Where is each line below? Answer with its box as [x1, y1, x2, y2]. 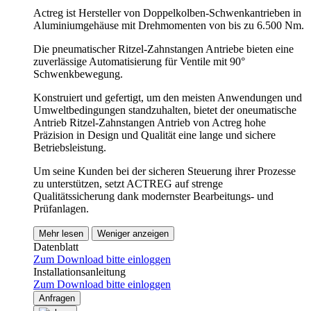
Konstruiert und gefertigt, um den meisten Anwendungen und [33, 91, 302, 103]
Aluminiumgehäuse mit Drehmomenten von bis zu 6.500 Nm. [33, 19, 304, 31]
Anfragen [39, 292, 75, 303]
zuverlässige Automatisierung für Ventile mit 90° [33, 55, 245, 67]
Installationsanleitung [33, 265, 126, 278]
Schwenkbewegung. [33, 67, 123, 80]
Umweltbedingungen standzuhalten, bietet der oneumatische [33, 103, 296, 116]
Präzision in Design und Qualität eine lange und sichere [33, 128, 276, 141]
